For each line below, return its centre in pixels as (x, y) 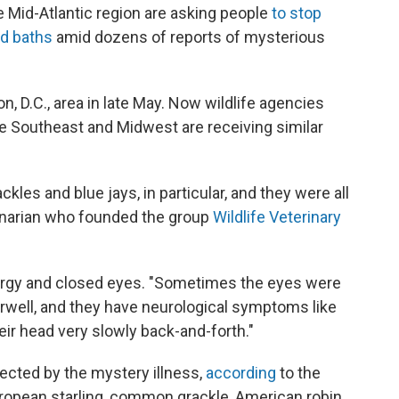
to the (300, 373)
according (243, 373)
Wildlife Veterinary (277, 217)
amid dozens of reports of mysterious (189, 37)
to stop (297, 13)
